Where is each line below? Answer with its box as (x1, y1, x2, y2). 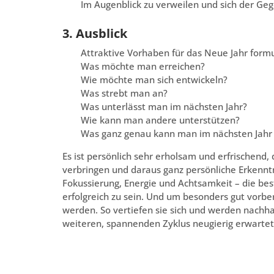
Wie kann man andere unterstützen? (81, 114, 240, 127)
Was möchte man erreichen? (81, 60, 205, 73)
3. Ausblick (62, 25, 127, 42)
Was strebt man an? (81, 87, 168, 100)
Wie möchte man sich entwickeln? (81, 73, 228, 86)
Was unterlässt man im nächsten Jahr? (81, 100, 247, 113)
